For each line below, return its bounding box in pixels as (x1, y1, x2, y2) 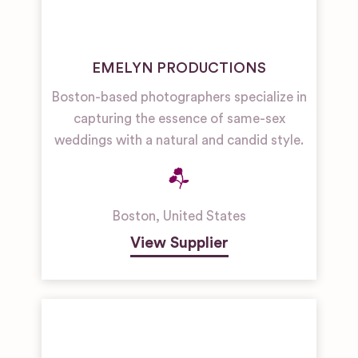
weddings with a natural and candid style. (54, 133, 304, 148)
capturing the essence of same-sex (73, 112, 285, 126)
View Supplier (129, 235, 229, 252)
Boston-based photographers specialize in (51, 90, 307, 105)
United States (163, 209, 246, 224)
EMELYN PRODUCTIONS (92, 61, 266, 76)
